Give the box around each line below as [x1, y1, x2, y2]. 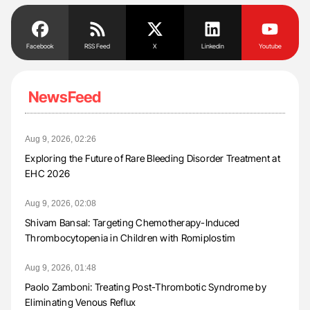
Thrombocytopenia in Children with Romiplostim [25, 232, 236, 244]
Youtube [258, 42, 282, 51]
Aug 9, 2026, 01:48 [25, 263, 96, 273]
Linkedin [201, 42, 224, 51]
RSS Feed [84, 42, 111, 51]
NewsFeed [28, 88, 101, 107]
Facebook [26, 42, 54, 51]
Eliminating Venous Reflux [25, 296, 136, 309]
